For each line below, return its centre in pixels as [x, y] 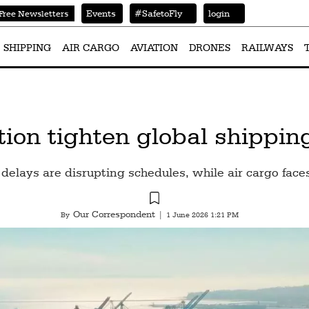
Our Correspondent [114, 214]
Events [99, 13]
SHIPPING [27, 48]
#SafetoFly [156, 13]
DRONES [210, 48]
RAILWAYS [267, 48]
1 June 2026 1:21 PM [202, 215]
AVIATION [154, 48]
